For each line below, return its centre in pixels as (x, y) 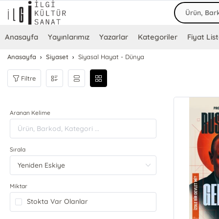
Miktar (19, 186)
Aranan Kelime (30, 113)
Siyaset (57, 57)
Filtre (29, 78)
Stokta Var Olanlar (58, 202)
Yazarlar (114, 37)
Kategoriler (158, 37)
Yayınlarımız (69, 37)
